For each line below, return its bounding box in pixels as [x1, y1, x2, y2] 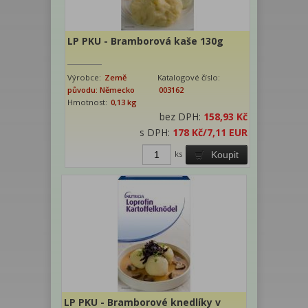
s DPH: [140, 125, 173, 139]
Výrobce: [67, 71, 104, 82]
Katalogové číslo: [157, 71, 221, 82]
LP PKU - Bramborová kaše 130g [67, 34, 224, 47]
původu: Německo [67, 84, 135, 95]
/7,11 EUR [203, 125, 248, 139]
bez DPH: [159, 109, 204, 123]
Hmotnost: [67, 96, 110, 107]
